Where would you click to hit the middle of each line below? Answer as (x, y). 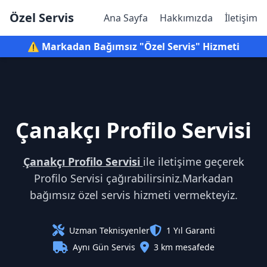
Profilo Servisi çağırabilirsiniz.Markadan (133, 178)
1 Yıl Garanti (190, 230)
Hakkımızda (186, 18)
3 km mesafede (184, 247)
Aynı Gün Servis (104, 247)
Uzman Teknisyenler (109, 230)
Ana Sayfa (126, 18)
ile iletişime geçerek (193, 162)
